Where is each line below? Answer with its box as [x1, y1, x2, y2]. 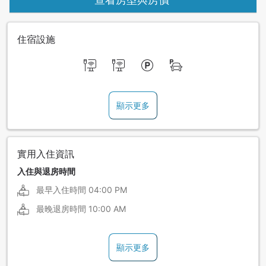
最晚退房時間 [36, 204, 86, 214]
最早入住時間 [36, 185, 86, 195]
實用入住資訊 [17, 148, 74, 160]
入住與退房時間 [17, 166, 75, 177]
